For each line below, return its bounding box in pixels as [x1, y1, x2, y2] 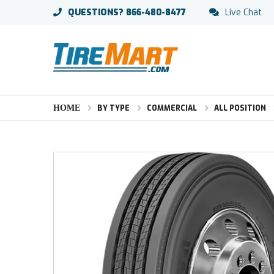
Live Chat [225, 7, 262, 18]
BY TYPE [97, 103, 130, 113]
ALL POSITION [214, 103, 266, 113]
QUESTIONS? [68, 7, 124, 18]
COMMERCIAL [147, 103, 197, 113]
